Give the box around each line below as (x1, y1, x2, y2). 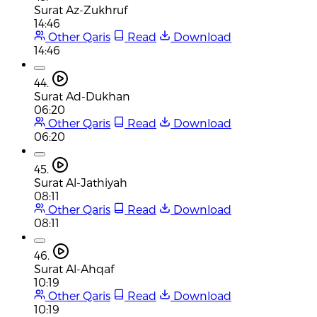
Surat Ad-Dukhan (34, 88, 130, 103)
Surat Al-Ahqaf (34, 261, 114, 275)
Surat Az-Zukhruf (34, 2, 127, 16)
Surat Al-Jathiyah (34, 175, 127, 189)
